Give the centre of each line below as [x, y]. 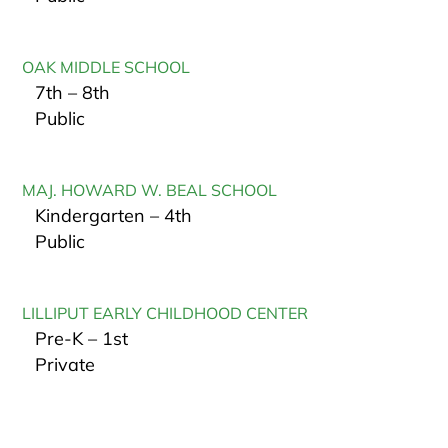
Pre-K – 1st [82, 339]
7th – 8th [73, 93]
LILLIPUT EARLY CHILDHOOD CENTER [165, 313]
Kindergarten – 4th [114, 216]
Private [65, 365]
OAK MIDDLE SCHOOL [106, 67]
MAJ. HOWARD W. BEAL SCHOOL [150, 190]
